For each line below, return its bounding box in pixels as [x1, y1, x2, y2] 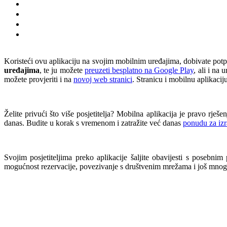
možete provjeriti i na [4, 74, 73, 84]
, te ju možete [40, 65, 85, 74]
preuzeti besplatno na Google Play [84, 65, 194, 74]
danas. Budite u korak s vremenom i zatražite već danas [4, 118, 183, 127]
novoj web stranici [73, 74, 132, 84]
